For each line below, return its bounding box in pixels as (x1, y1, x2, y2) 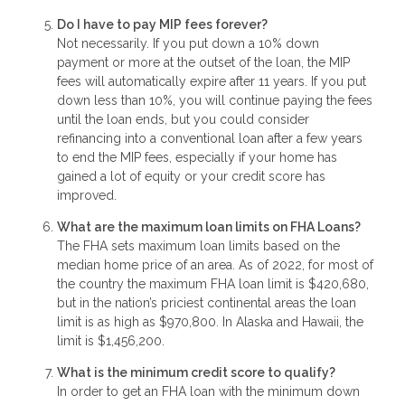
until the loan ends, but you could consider (57, 111, 309, 127)
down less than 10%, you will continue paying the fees (57, 92, 372, 108)
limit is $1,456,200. (57, 333, 168, 348)
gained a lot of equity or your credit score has (57, 168, 325, 184)
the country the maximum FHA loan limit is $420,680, (57, 276, 369, 291)
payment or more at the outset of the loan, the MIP (57, 54, 350, 70)
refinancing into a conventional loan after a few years (57, 130, 363, 146)
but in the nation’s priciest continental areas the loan (57, 295, 356, 310)
